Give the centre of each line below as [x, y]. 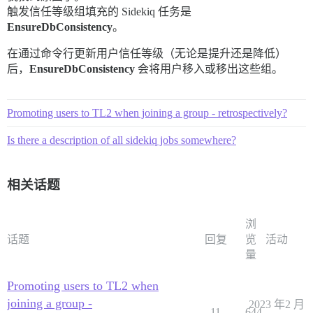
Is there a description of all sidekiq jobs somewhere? [122, 140]
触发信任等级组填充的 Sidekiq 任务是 [99, 11]
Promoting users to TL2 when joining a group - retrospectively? [147, 112]
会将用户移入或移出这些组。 [209, 68]
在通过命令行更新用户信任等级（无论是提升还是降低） [147, 53]
